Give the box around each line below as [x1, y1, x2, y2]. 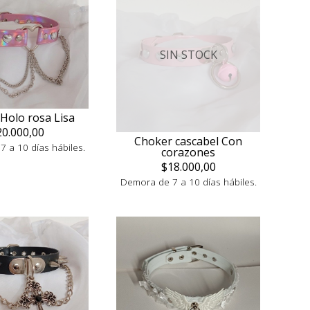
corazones [161, 145, 215, 161]
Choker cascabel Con [134, 134, 242, 149]
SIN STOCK [159, 46, 217, 62]
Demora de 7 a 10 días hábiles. [120, 175, 257, 189]
